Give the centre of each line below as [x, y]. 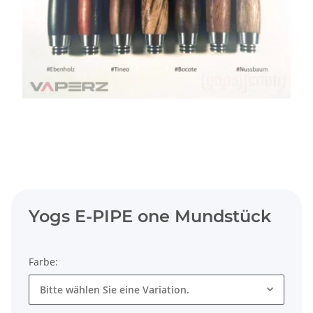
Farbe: [45, 262]
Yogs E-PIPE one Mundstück [150, 217]
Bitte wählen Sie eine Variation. [115, 290]
